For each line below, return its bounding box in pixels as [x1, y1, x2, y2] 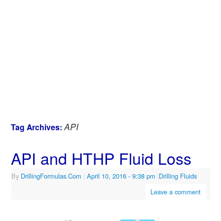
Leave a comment [150, 186, 201, 196]
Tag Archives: [10, 121, 64, 133]
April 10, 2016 [86, 171, 126, 181]
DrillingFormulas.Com [20, 171, 81, 181]
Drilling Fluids [158, 171, 197, 181]
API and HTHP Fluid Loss [10, 146, 191, 169]
